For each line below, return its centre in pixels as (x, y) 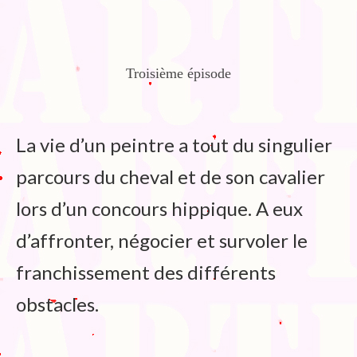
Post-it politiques (83, 134)
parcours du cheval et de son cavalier (171, 177)
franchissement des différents (146, 273)
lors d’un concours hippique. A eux (159, 209)
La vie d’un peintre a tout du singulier (174, 145)
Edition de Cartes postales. (108, 69)
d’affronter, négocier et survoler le (162, 241)
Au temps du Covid (87, 102)
